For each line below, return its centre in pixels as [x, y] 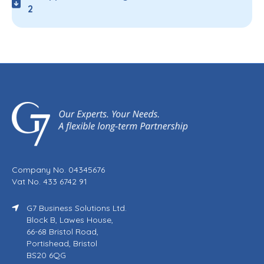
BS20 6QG [46, 255]
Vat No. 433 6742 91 [49, 182]
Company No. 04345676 [58, 170]
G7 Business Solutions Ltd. [77, 208]
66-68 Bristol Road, [62, 232]
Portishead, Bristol [62, 244]
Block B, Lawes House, [70, 220]
